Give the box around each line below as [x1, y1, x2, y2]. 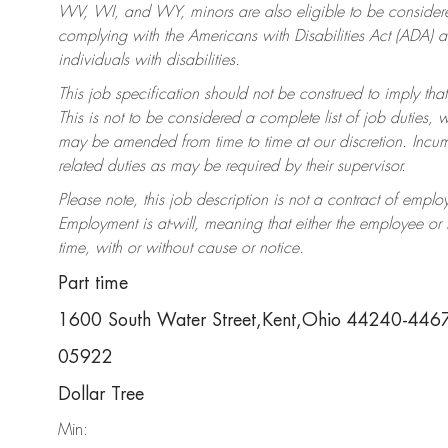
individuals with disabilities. [58, 52, 240, 69]
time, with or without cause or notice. [58, 240, 304, 257]
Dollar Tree [58, 385, 144, 404]
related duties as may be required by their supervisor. [58, 158, 406, 175]
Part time [58, 274, 128, 293]
